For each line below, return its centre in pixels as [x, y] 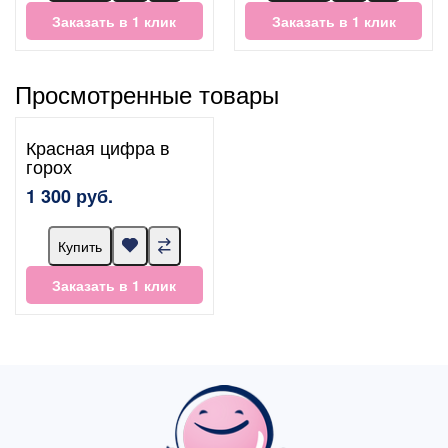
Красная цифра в [98, 146]
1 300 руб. [69, 195]
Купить [79, 245]
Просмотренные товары [147, 93]
